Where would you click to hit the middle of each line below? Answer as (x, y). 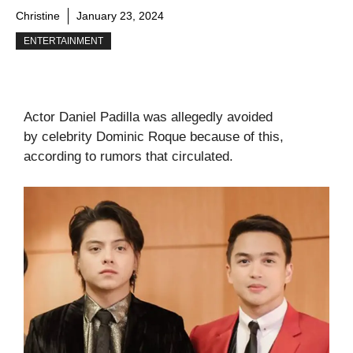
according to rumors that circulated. (128, 156)
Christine (38, 16)
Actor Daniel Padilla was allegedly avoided (148, 117)
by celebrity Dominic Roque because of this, (154, 137)
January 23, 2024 (120, 16)
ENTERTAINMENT (63, 41)
